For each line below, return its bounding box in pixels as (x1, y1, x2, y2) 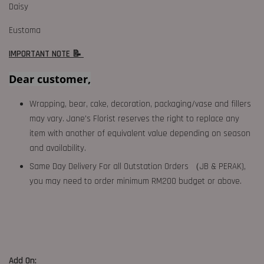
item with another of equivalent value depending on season (29, 128, 250, 140)
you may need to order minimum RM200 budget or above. (29, 176, 242, 187)
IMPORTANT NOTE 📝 (9, 48, 84, 60)
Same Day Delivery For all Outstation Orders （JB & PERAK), (29, 161, 246, 173)
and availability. (29, 143, 86, 154)
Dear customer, (9, 72, 91, 87)
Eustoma (9, 25, 43, 37)
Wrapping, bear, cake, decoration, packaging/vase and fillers (29, 98, 251, 110)
